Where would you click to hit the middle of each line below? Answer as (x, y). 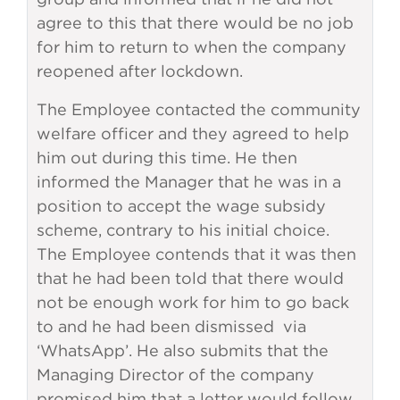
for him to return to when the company (192, 47)
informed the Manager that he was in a (189, 182)
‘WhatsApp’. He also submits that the (183, 351)
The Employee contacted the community (199, 110)
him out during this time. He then (167, 158)
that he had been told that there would (190, 279)
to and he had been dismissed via (171, 327)
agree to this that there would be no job (195, 23)
